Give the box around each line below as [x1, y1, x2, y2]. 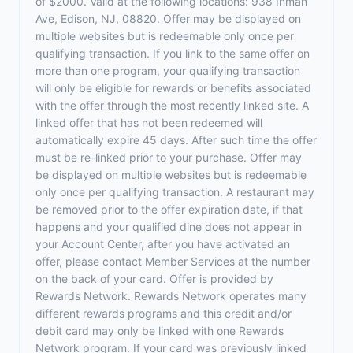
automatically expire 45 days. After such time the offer [35, 133, 317, 147]
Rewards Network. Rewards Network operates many [35, 289, 307, 303]
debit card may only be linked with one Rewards [35, 324, 284, 337]
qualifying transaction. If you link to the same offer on [35, 46, 310, 60]
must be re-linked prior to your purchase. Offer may [35, 150, 302, 164]
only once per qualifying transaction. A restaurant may [35, 185, 314, 199]
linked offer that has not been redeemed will [35, 116, 262, 129]
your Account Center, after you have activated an [35, 237, 290, 251]
